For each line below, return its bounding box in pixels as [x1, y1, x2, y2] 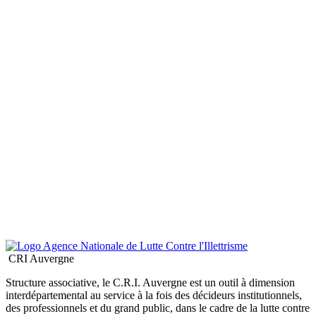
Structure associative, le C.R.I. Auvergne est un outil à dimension [6, 276, 295, 288]
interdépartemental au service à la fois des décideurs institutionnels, [6, 288, 302, 301]
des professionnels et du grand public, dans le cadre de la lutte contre [6, 301, 310, 314]
